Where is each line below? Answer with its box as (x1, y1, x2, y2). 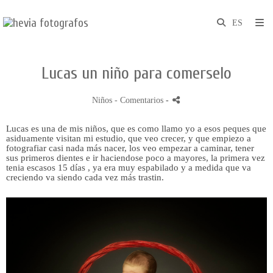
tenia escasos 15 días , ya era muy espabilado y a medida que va (6, 163, 251, 172)
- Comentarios (115, 96, 166, 105)
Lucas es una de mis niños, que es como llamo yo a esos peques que (6, 124, 266, 133)
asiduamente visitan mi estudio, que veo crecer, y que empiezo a (6, 133, 251, 143)
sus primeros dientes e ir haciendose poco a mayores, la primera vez (6, 153, 265, 163)
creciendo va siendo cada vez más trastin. (6, 172, 164, 182)
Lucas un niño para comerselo (41, 63, 232, 83)
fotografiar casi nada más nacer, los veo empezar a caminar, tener (6, 143, 254, 153)
